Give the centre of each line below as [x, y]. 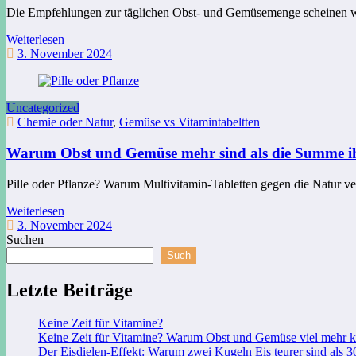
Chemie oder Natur [65, 122]
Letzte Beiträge [70, 290]
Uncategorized [43, 108]
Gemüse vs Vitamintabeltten [190, 122]
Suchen [25, 239]
